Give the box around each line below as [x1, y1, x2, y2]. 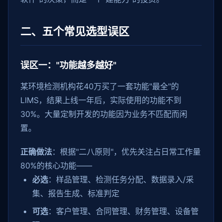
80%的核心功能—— [20, 161, 92, 170]
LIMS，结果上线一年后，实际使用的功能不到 [20, 95, 181, 105]
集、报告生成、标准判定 [32, 188, 119, 198]
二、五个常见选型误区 [20, 25, 129, 38]
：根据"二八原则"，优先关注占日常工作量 [52, 147, 201, 157]
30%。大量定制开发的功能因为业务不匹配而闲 [20, 109, 187, 119]
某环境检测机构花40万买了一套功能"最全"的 [20, 81, 179, 91]
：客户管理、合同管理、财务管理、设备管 [48, 206, 199, 216]
